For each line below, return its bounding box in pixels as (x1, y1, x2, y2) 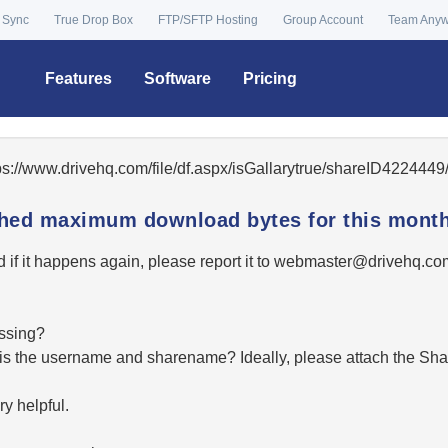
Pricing (243, 70, 297, 87)
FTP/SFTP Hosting (158, 13, 258, 27)
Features (45, 70, 112, 87)
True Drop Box (54, 13, 133, 27)
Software (144, 70, 211, 87)
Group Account (283, 13, 363, 27)
